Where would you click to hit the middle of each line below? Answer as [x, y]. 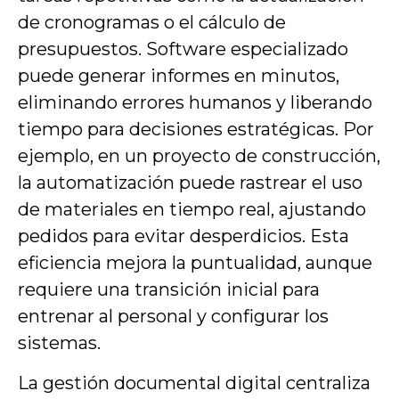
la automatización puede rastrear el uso [190, 183]
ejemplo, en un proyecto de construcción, [199, 156]
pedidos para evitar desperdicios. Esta [183, 236]
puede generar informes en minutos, [179, 76]
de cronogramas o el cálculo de [152, 23]
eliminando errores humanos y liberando [195, 103]
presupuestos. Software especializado [183, 49]
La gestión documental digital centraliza [194, 383]
